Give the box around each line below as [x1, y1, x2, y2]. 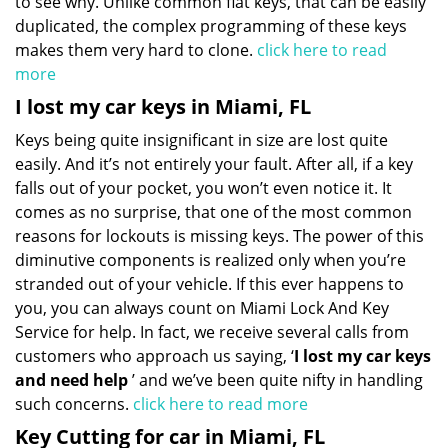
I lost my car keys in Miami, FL [15, 93, 311, 120]
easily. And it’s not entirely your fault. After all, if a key [15, 153, 413, 175]
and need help [15, 369, 128, 391]
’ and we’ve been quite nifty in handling [128, 369, 423, 391]
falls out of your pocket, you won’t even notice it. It [15, 177, 392, 199]
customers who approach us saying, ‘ [15, 345, 294, 367]
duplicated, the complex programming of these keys [15, 15, 407, 37]
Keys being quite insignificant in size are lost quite [15, 129, 388, 151]
